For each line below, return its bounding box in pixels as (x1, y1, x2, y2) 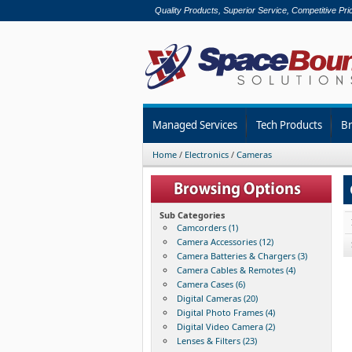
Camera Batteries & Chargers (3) (176, 249, 307, 262)
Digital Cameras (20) (176, 291, 258, 304)
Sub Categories (159, 208, 225, 221)
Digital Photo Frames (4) (176, 306, 275, 318)
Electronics (184, 148, 229, 160)
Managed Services (152, 117, 237, 132)
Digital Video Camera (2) (176, 320, 275, 332)
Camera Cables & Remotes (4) (176, 263, 295, 276)
